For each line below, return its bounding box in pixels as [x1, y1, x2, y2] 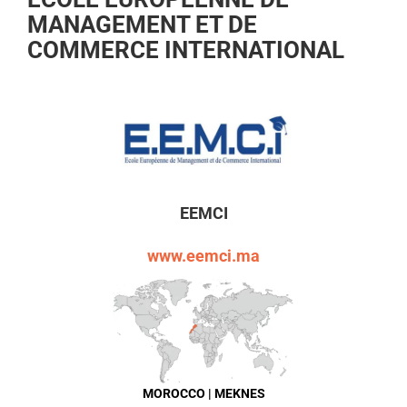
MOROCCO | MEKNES [142, 385, 265, 401]
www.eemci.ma [147, 246, 260, 266]
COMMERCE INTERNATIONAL [27, 36, 344, 64]
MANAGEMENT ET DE [27, 11, 257, 38]
